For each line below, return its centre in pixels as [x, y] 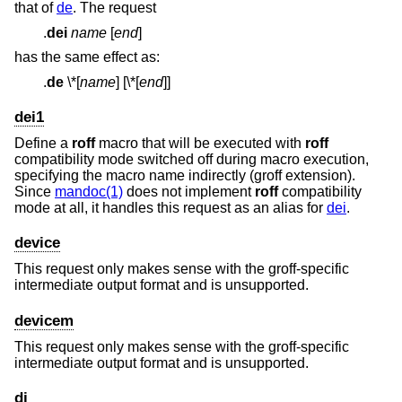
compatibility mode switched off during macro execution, [192, 160]
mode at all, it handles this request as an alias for [170, 208]
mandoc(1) [89, 192]
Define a [43, 144]
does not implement [189, 192]
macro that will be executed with [200, 144]
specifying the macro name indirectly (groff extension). [185, 176]
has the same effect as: [87, 57]
